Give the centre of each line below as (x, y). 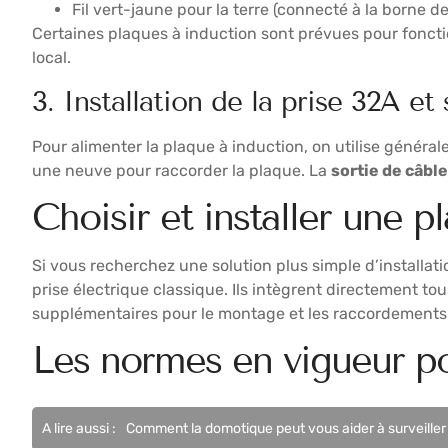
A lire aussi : (79, 429)
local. (51, 58)
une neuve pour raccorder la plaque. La (181, 170)
